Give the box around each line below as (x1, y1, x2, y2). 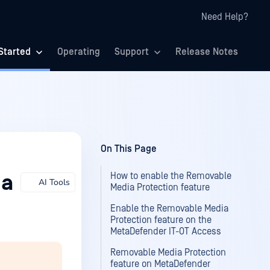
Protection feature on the (110, 215, 212, 225)
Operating (57, 46, 100, 57)
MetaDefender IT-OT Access (110, 226, 221, 237)
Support (115, 46, 149, 57)
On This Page (101, 143, 157, 154)
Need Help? (201, 11, 248, 22)
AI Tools (36, 177, 71, 188)
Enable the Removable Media (110, 203, 228, 214)
